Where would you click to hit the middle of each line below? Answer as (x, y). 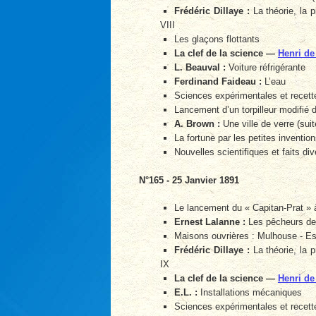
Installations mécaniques (250, 293)
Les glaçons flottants (217, 39)
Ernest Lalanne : (210, 222)
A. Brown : (197, 124)
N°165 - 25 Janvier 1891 (189, 180)
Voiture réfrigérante (266, 68)
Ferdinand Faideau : (218, 82)
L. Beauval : (200, 68)
